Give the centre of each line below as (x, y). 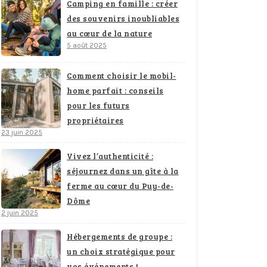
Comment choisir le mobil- (122, 76)
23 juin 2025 (22, 133)
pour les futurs (98, 106)
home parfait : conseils (115, 91)
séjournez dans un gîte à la (123, 171)
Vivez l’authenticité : (110, 156)
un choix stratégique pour (121, 252)
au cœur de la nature (109, 34)
